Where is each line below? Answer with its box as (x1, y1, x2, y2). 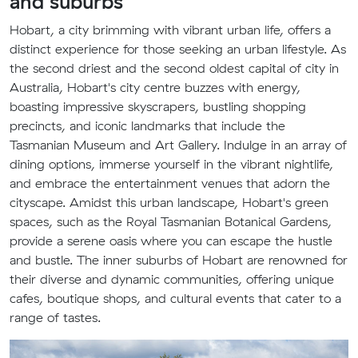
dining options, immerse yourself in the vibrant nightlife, (10, 156, 333, 172)
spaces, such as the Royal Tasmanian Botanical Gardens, (10, 213, 332, 229)
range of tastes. (10, 309, 101, 325)
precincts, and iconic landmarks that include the (10, 117, 285, 133)
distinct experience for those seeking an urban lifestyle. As (10, 41, 346, 57)
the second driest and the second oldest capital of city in (10, 60, 339, 76)
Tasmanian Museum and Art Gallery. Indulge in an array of (10, 137, 347, 153)
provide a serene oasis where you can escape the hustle (10, 233, 332, 249)
